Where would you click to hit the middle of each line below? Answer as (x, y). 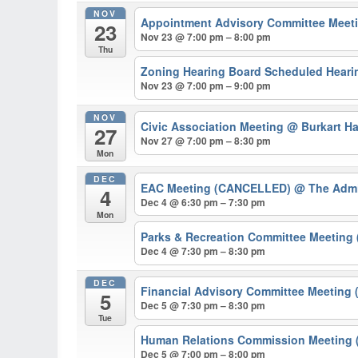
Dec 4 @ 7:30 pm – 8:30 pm (203, 251)
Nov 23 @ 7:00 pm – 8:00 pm (206, 37)
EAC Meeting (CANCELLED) (218, 187)
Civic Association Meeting (214, 126)
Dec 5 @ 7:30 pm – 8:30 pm (203, 306)
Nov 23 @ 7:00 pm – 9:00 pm (206, 86)
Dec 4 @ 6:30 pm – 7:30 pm (203, 202)
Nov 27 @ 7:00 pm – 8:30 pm (206, 140)
